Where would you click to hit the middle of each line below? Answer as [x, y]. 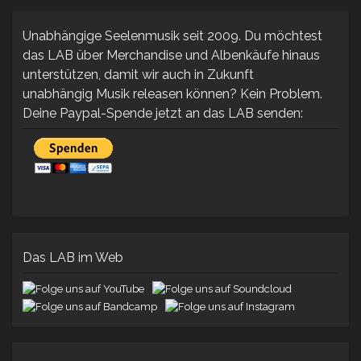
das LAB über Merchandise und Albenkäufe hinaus [171, 56]
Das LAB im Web [73, 257]
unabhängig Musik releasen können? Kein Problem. [172, 94]
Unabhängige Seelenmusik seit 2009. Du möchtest [172, 36]
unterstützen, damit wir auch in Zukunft [138, 75]
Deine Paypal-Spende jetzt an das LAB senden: [163, 114]
